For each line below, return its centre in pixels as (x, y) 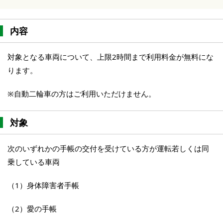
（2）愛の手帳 (32, 208)
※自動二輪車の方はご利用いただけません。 (82, 93)
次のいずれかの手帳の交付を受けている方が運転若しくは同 (108, 148)
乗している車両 (34, 162)
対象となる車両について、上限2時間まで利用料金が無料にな (111, 56)
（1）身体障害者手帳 (43, 185)
